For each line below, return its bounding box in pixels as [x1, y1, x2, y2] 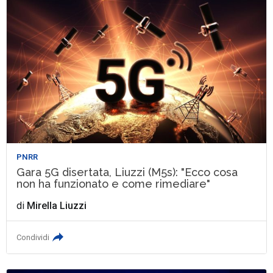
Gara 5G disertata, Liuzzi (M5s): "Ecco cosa [16, 166, 238, 179]
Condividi [16, 233, 50, 243]
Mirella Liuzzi [27, 200, 87, 212]
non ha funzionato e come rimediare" [16, 177, 211, 191]
